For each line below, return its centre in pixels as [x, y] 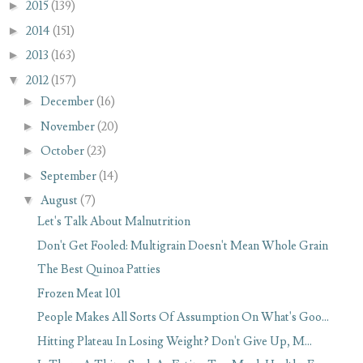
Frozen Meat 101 [79, 293]
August [59, 201]
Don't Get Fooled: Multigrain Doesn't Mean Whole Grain [183, 246]
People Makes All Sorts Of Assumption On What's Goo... [184, 318]
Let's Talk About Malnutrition [114, 222]
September [68, 176]
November [67, 126]
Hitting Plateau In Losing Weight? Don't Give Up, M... [175, 341]
